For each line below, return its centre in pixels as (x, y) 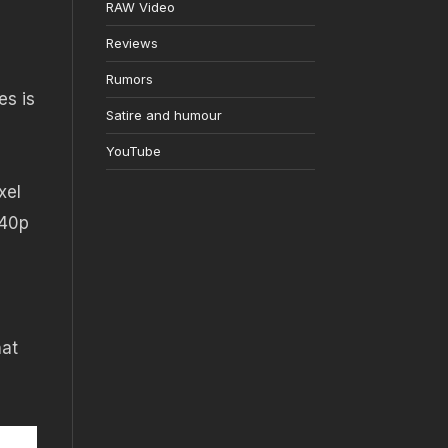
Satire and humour (163, 115)
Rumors (129, 79)
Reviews (131, 43)
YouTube (133, 151)
